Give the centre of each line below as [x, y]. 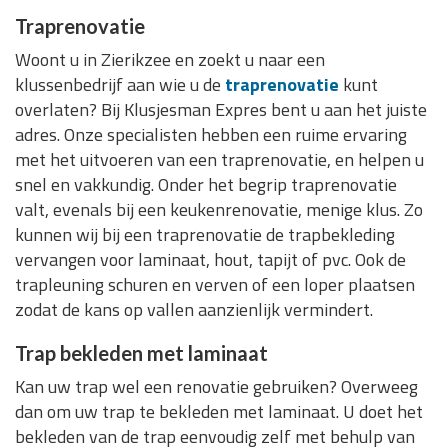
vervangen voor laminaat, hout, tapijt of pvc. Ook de [210, 260]
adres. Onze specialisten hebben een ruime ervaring [211, 135]
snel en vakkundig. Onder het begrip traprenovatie [206, 185]
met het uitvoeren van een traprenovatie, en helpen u [219, 160]
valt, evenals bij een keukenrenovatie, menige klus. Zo [219, 210]
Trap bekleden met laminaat [141, 353]
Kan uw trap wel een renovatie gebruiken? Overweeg [216, 387]
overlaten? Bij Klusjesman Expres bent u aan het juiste [221, 110]
